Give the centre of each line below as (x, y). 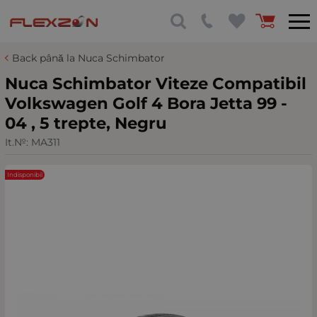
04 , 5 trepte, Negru (86, 123)
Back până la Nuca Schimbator (88, 58)
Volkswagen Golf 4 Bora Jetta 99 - (146, 103)
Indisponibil (25, 175)
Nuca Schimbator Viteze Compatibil (156, 83)
